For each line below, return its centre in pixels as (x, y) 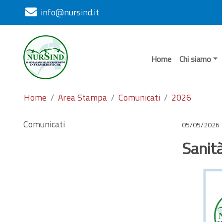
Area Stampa (83, 97)
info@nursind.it (70, 12)
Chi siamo (195, 59)
